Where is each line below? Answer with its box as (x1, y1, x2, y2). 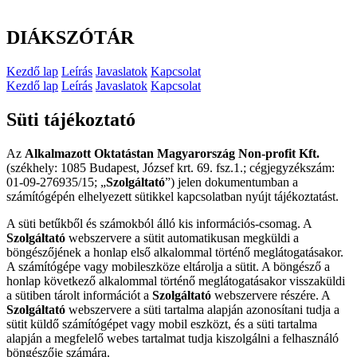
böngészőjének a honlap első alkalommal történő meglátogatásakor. (6, 245, 343, 259)
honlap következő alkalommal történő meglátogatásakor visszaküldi (6, 273, 345, 288)
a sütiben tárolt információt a (6, 288, 152, 302)
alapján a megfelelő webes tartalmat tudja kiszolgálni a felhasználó (6, 331, 339, 345)
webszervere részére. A (211, 288, 330, 302)
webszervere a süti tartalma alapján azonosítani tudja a (65, 302, 339, 316)
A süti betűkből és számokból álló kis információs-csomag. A (6, 216, 312, 230)
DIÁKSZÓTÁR (6, 26, 134, 48)
